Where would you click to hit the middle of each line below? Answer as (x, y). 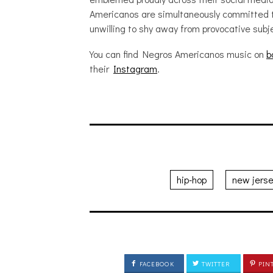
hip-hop (192, 180)
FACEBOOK (156, 264)
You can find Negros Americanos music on (178, 54)
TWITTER (215, 264)
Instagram (135, 69)
